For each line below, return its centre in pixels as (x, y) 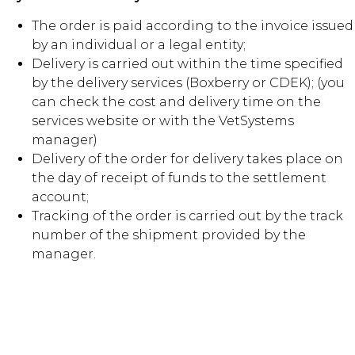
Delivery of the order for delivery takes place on (187, 159)
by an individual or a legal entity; (139, 45)
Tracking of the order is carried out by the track (187, 216)
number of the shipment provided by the (169, 235)
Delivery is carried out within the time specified (187, 64)
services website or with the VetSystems (163, 121)
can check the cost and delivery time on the (176, 102)
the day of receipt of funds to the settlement (179, 178)
